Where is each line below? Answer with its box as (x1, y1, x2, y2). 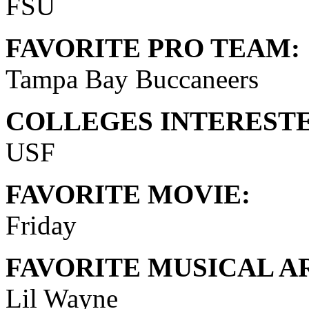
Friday (6, 210, 77, 240)
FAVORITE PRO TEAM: (6, 32, 300, 63)
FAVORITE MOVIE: (6, 179, 250, 209)
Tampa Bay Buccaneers (6, 63, 259, 94)
